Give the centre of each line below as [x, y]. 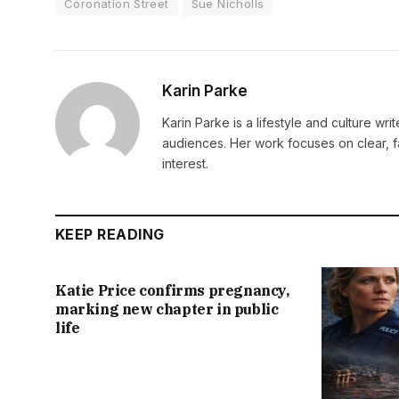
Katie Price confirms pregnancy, [172, 291]
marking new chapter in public [167, 309]
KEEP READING [110, 235]
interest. [185, 164]
